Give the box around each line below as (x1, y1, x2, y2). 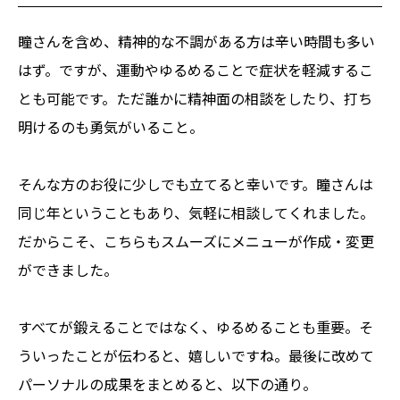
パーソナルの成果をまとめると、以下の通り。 (18, 372, 317, 395)
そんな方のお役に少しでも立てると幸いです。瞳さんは (18, 172, 373, 195)
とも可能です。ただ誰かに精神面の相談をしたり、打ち (18, 87, 372, 109)
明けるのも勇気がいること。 (18, 115, 204, 137)
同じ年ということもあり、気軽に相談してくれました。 (18, 201, 374, 223)
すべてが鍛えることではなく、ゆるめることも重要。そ (18, 315, 373, 337)
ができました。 (18, 258, 118, 280)
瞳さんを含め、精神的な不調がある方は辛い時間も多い (18, 29, 375, 52)
